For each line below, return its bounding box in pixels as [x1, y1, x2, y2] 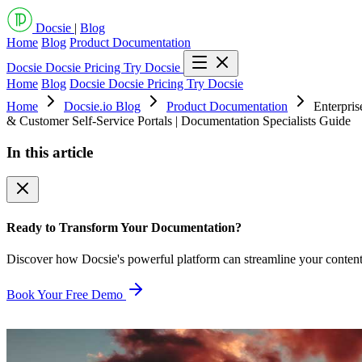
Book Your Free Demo [6, 287, 126, 301]
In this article [6, 143, 93, 161]
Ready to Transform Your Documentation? [6, 220, 242, 234]
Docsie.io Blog [64, 99, 141, 113]
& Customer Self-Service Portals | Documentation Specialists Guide [6, 114, 351, 128]
